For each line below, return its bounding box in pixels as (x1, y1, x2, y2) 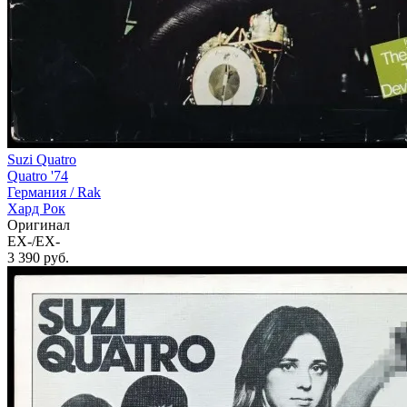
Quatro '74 (7, 168, 68, 184)
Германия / (7, 184, 77, 201)
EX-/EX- (7, 233, 60, 250)
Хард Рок (7, 201, 65, 217)
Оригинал (7, 217, 70, 233)
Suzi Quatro (7, 152, 76, 168)
